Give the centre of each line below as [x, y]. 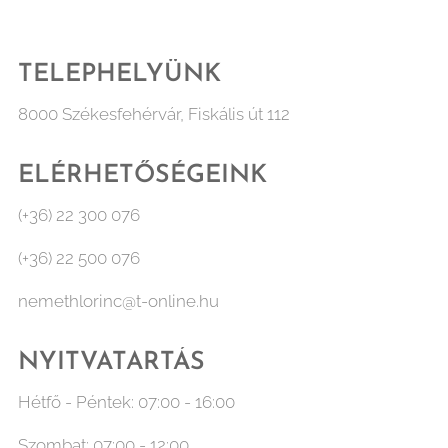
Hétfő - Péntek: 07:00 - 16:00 [126, 401]
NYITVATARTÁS [111, 362]
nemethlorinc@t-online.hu [118, 300]
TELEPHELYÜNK [119, 74]
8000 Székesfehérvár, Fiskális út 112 [154, 113]
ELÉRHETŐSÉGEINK [142, 175]
